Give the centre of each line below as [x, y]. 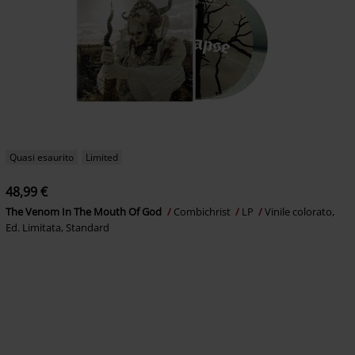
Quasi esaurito [41, 158]
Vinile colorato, [299, 212]
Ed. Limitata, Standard [57, 228]
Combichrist [203, 212]
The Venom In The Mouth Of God [84, 212]
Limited [101, 158]
